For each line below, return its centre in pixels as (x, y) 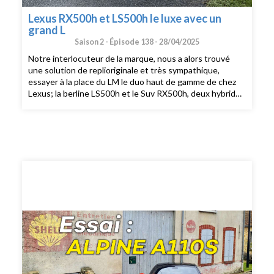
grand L (47, 30)
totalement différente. (72, 117)
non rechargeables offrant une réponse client (115, 105)
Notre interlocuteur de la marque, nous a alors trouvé (129, 59)
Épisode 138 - (134, 42)
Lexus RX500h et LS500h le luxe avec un (125, 18)
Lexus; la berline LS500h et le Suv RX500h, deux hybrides (137, 94)
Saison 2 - (92, 42)
